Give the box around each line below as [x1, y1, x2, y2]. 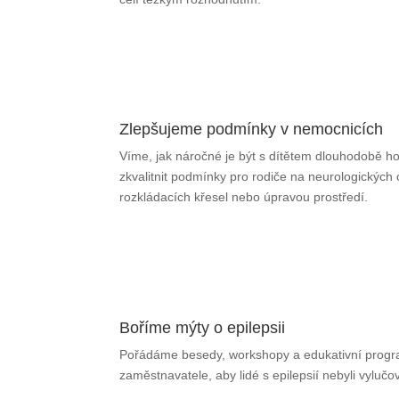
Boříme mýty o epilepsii [119, 319, 286, 337]
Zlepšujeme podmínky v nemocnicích [119, 120, 384, 139]
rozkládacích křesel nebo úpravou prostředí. [119, 190, 369, 205]
